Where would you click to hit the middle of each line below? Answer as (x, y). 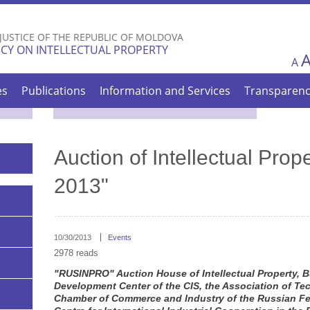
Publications (54, 91)
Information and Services (165, 91)
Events (119, 238)
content (124, 39)
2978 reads (76, 253)
